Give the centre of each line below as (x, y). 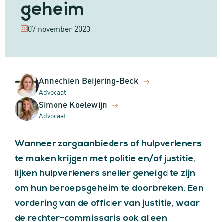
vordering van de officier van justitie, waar (107, 203)
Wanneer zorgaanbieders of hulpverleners (108, 144)
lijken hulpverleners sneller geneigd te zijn (105, 174)
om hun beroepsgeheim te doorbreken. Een (109, 189)
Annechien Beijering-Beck (88, 80)
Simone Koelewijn (73, 104)
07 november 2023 (59, 28)
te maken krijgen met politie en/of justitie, (105, 159)
